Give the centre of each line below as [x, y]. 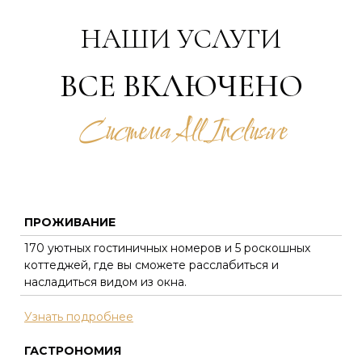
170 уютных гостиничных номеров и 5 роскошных [167, 248]
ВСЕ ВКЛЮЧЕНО [181, 86]
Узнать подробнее [79, 316]
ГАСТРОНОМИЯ [73, 350]
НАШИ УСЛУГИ [181, 39]
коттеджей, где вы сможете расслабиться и [152, 265]
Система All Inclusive [181, 133]
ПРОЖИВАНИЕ [70, 222]
